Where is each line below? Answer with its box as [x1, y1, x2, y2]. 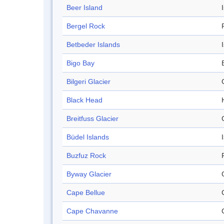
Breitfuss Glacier [66, 114, 118, 123]
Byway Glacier [66, 170, 111, 178]
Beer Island [66, 3, 102, 12]
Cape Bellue [66, 188, 105, 197]
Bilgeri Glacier [66, 77, 110, 86]
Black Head [66, 96, 102, 104]
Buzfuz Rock [66, 151, 106, 160]
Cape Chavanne [66, 207, 118, 215]
